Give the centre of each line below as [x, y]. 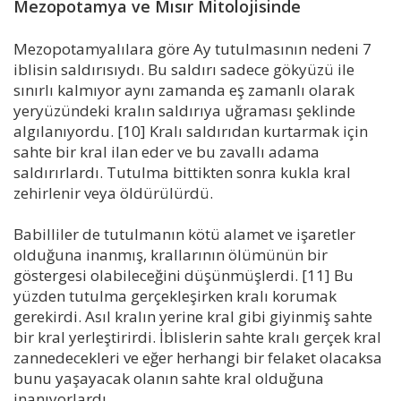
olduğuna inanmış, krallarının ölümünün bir [171, 254]
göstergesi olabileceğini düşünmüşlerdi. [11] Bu [183, 275]
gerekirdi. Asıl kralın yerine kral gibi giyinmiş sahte [193, 316]
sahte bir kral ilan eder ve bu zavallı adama [166, 151]
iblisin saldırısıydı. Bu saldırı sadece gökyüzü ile [184, 69]
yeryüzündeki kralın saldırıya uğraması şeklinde [184, 110]
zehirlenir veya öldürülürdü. [113, 192]
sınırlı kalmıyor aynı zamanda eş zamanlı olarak [184, 90]
